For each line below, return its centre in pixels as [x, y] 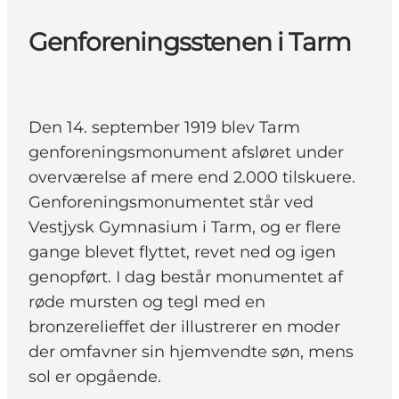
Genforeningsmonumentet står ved [171, 203]
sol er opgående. [99, 377]
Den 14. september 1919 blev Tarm [164, 128]
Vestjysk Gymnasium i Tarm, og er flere [185, 228]
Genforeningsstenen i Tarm [190, 42]
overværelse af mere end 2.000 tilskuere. [192, 178]
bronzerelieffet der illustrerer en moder [184, 327]
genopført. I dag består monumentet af [186, 277]
